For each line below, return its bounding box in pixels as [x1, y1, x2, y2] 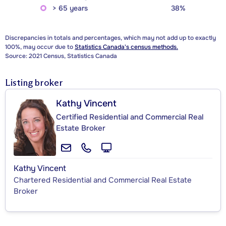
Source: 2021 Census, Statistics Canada [5, 52, 117, 61]
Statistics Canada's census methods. [75, 43, 178, 51]
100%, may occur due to [5, 43, 75, 51]
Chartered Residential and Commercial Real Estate [14, 175, 192, 186]
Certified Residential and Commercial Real [56, 112, 203, 123]
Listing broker [5, 77, 63, 89]
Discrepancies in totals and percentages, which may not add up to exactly [5, 34, 216, 42]
